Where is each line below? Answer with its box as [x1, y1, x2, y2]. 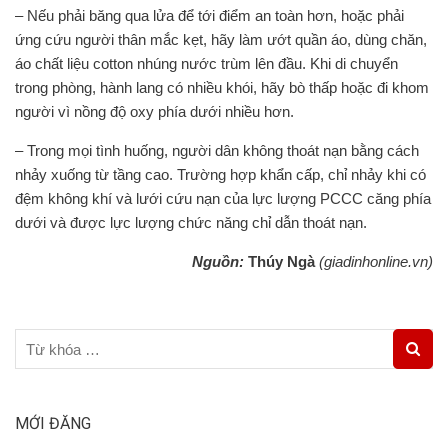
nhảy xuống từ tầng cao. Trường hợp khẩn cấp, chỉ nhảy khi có [15, 166, 426, 183]
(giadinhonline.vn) [319, 253, 433, 270]
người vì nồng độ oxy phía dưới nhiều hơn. [15, 103, 294, 120]
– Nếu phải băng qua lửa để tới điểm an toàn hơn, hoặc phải [15, 7, 404, 24]
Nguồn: [192, 253, 244, 270]
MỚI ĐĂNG [15, 414, 91, 433]
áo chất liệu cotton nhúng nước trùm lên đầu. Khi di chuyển [15, 55, 398, 72]
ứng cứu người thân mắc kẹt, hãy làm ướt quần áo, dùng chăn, [15, 31, 427, 48]
